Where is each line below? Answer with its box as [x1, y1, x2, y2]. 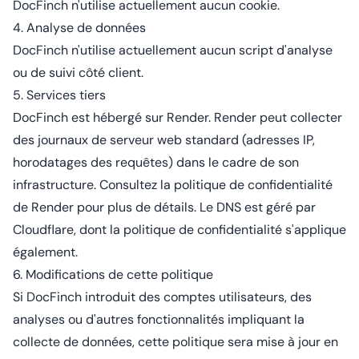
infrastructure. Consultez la [13, 176, 174, 193]
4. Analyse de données [13, 19, 146, 36]
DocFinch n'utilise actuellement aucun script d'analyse [13, 42, 333, 58]
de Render [13, 199, 74, 216]
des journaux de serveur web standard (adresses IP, [13, 131, 315, 148]
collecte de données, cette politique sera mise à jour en [13, 333, 338, 350]
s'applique [282, 221, 346, 238]
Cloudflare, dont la [13, 221, 123, 238]
